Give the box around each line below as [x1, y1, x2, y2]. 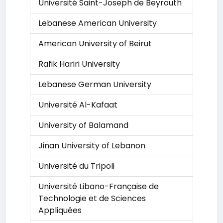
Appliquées [38, 205, 82, 216]
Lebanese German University [38, 79, 151, 90]
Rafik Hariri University [38, 58, 120, 70]
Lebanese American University [38, 17, 157, 29]
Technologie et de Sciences [38, 193, 146, 204]
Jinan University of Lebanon [38, 140, 145, 151]
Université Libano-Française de [38, 181, 159, 192]
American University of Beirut [38, 38, 152, 49]
